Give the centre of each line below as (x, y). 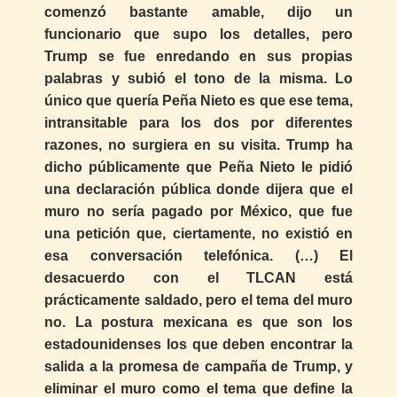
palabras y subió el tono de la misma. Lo (198, 79)
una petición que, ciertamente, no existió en (198, 234)
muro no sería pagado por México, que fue (198, 212)
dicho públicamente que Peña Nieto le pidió (198, 167)
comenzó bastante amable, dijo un (198, 12)
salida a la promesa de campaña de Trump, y (198, 367)
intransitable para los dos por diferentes (198, 123)
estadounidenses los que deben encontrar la (198, 345)
